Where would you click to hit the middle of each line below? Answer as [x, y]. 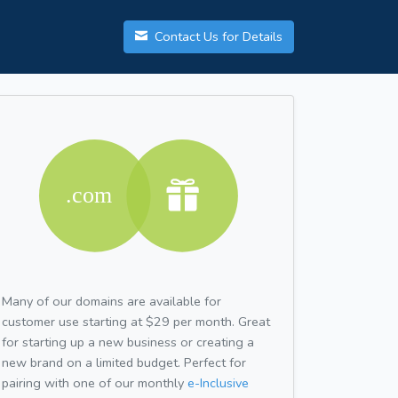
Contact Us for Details [217, 37]
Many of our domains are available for [111, 301]
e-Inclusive [218, 382]
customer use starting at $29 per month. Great [136, 321]
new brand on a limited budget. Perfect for [124, 362]
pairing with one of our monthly [95, 382]
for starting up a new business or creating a [128, 342]
